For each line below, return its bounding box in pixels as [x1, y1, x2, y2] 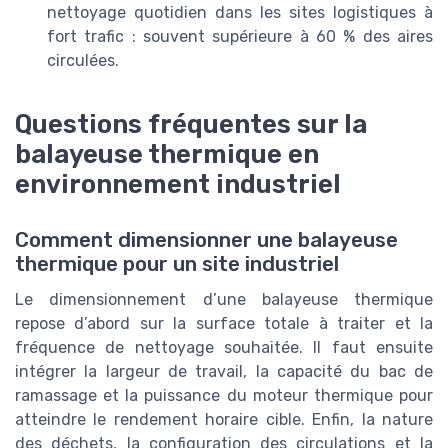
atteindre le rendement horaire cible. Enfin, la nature [15, 410, 433, 430]
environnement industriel [15, 169, 341, 200]
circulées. [47, 51, 119, 71]
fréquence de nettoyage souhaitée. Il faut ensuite [15, 338, 433, 358]
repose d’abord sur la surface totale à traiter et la [15, 314, 433, 334]
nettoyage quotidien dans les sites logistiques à [47, 3, 433, 23]
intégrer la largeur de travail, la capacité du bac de [15, 362, 433, 382]
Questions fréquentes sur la [15, 109, 367, 140]
